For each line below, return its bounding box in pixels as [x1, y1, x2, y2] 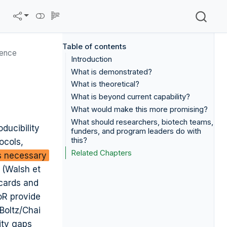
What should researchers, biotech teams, [71, 117, 214, 127]
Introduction [71, 54, 112, 64]
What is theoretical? [71, 80, 140, 89]
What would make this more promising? [71, 105, 208, 114]
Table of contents [62, 42, 126, 52]
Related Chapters [71, 148, 132, 158]
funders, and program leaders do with [71, 126, 202, 136]
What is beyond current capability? [71, 92, 191, 102]
